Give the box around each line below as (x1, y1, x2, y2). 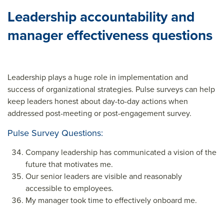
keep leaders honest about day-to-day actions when (7, 95, 188, 107)
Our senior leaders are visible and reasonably (25, 170, 182, 182)
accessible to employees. (25, 182, 113, 194)
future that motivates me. (25, 158, 113, 170)
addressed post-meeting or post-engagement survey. (7, 107, 191, 119)
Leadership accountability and (7, 6, 194, 27)
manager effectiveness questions (7, 25, 212, 45)
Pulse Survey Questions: (7, 126, 103, 139)
